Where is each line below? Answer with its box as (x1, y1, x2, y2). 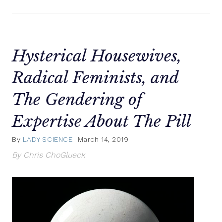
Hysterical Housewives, (12, 46, 181, 66)
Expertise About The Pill (12, 111, 191, 131)
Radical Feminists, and (12, 67, 178, 88)
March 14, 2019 (77, 135, 129, 144)
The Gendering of (12, 89, 142, 110)
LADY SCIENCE (22, 135, 73, 144)
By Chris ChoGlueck (12, 150, 85, 160)
